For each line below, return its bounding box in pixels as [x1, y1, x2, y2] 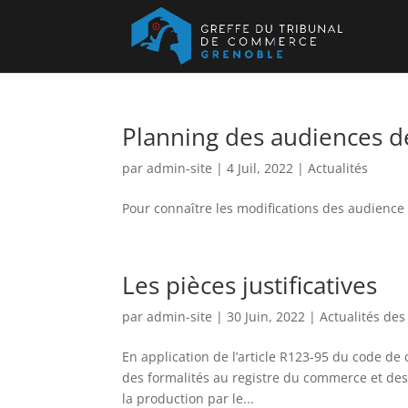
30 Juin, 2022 [227, 308, 306, 325]
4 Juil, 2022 [227, 159, 294, 177]
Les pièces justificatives [122, 269, 378, 301]
